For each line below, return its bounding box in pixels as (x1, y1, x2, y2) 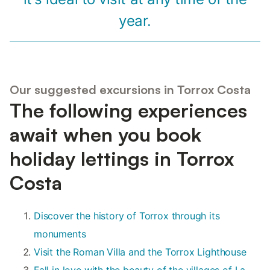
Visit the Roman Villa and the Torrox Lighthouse (34, 245, 246, 258)
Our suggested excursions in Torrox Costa (10, 81, 251, 97)
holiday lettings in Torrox (10, 146, 234, 171)
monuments (34, 227, 86, 240)
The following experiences (10, 98, 247, 122)
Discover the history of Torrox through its (34, 209, 220, 222)
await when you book (10, 122, 201, 146)
